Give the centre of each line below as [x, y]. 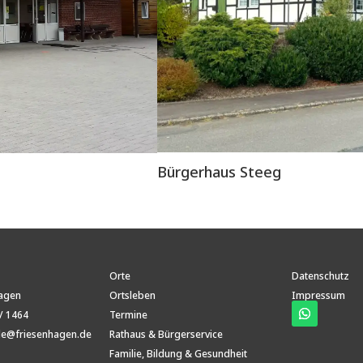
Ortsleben [133, 296]
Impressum [318, 296]
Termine [129, 315]
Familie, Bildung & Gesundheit [179, 354]
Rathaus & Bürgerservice [167, 335]
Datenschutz [320, 276]
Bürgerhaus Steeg [220, 172]
